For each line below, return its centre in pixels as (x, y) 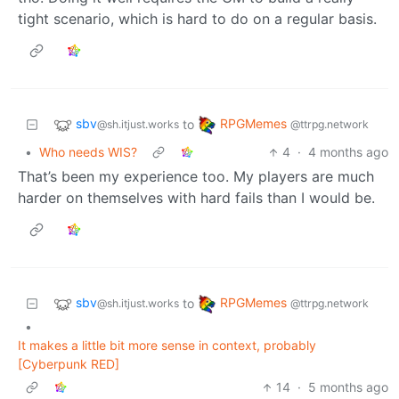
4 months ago (348, 152)
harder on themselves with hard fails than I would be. (196, 198)
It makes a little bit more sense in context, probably (167, 346)
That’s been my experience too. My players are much (196, 177)
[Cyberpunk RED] (69, 364)
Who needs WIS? (88, 152)
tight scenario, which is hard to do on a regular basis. (197, 19)
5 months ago (348, 387)
